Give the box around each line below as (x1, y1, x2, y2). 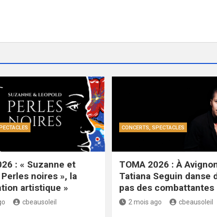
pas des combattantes (119, 182, 214, 193)
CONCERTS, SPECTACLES (122, 124, 185, 131)
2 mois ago (128, 198, 162, 206)
